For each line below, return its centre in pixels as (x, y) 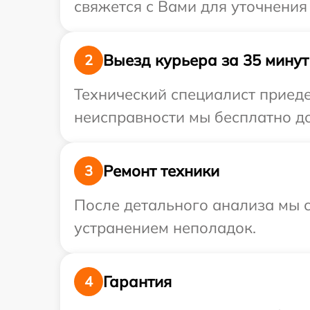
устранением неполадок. (165, 228)
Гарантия (137, 281)
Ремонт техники (161, 171)
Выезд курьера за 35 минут (206, 60)
